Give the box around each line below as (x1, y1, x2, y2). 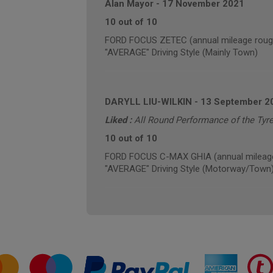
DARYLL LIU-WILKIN (104, 96, 192, 107)
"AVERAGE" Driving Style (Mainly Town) (104, 47, 258, 58)
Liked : (104, 115, 134, 126)
